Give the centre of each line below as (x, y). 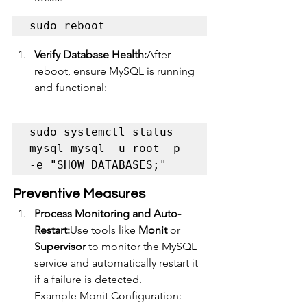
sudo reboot (67, 26)
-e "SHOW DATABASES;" (98, 165)
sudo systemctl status (101, 132)
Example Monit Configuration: (108, 296)
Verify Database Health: (90, 55)
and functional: (71, 88)
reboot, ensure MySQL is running (116, 71)
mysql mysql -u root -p (105, 149)
